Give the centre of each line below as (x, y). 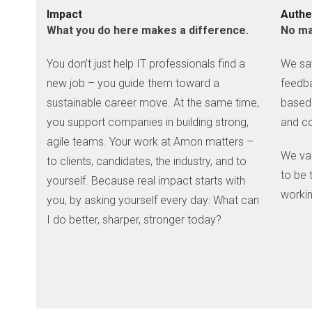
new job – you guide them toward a (133, 84)
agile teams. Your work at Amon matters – (150, 142)
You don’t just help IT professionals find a (146, 64)
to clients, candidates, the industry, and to (147, 162)
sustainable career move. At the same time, (153, 103)
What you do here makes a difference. (148, 31)
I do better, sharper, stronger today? (134, 220)
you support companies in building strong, (148, 123)
